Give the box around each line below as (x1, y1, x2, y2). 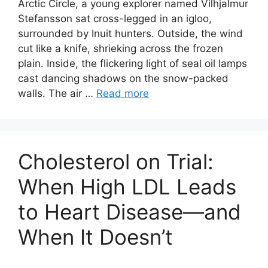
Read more (96, 87, 149, 99)
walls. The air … (18, 87, 96, 99)
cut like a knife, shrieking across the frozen (18, 42, 223, 54)
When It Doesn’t (18, 224, 173, 249)
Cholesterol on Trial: (18, 149, 214, 174)
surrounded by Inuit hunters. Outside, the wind (18, 28, 243, 39)
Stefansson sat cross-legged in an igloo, (18, 13, 212, 25)
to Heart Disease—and (18, 199, 241, 224)
